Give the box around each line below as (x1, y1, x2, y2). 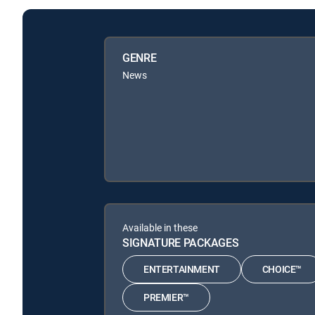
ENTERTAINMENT (143, 262, 220, 276)
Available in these (122, 220, 198, 234)
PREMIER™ (143, 290, 189, 304)
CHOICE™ (262, 262, 302, 276)
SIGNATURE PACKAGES (122, 234, 239, 250)
